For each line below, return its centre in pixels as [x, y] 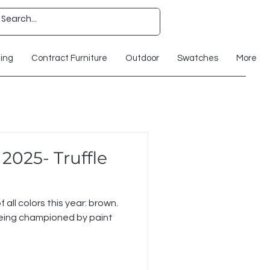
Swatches [197, 58]
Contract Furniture [69, 58]
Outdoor [142, 58]
